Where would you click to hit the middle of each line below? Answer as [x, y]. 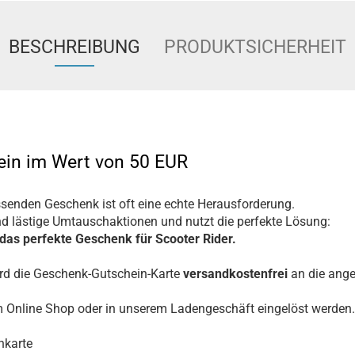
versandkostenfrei [237, 274]
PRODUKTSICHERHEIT [255, 47]
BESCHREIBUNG [74, 47]
